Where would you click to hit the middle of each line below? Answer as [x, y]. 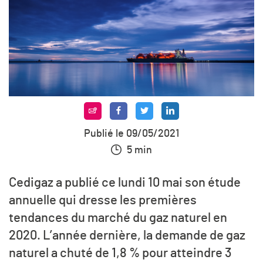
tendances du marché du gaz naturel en [118, 218]
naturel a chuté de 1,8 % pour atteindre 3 [120, 253]
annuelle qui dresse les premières [103, 200]
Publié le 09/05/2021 [131, 134]
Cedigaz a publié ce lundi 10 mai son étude [125, 183]
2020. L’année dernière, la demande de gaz [127, 236]
